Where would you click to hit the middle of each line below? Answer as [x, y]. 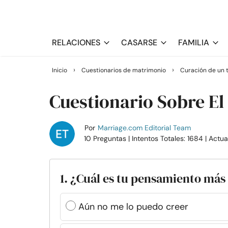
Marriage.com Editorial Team [144, 128]
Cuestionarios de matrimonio [124, 70]
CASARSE [139, 42]
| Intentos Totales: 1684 [165, 138]
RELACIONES [76, 42]
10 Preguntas [106, 138]
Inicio [60, 70]
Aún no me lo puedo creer [133, 207]
